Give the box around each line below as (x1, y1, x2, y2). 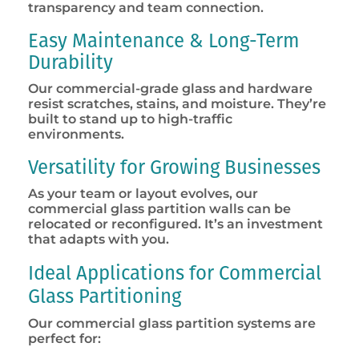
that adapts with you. (28, 232, 169, 248)
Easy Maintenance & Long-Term (28, 30, 300, 53)
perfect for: (28, 331, 101, 347)
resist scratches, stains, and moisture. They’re (28, 96, 326, 112)
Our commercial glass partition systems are (28, 316, 316, 332)
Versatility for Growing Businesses (28, 156, 321, 179)
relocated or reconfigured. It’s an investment (28, 216, 323, 232)
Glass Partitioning (28, 285, 181, 309)
